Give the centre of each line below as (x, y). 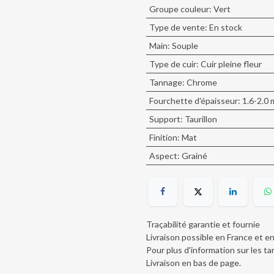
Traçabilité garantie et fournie (203, 224)
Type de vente (177, 27)
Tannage (165, 82)
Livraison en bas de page (193, 263)
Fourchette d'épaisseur (193, 101)
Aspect (163, 156)
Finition (163, 137)
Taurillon (201, 119)
